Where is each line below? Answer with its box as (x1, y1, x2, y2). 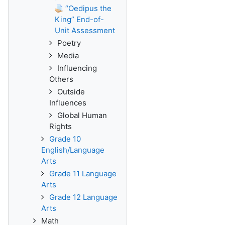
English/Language (41, 145, 104, 155)
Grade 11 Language (49, 169, 117, 178)
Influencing (57, 63, 97, 73)
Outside (57, 87, 85, 96)
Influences (49, 98, 86, 107)
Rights (49, 122, 72, 131)
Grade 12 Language (49, 192, 118, 202)
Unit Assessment (55, 26, 115, 35)
